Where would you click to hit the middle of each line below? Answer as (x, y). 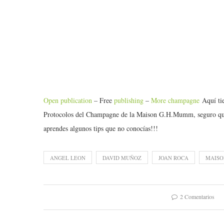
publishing (129, 100)
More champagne (175, 100)
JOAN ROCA (173, 158)
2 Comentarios (197, 197)
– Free (103, 100)
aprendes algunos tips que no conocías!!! (101, 128)
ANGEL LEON (68, 158)
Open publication (68, 100)
